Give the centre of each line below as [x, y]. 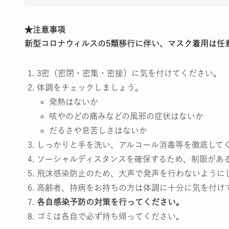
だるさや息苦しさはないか [98, 130]
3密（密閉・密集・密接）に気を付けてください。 [129, 73]
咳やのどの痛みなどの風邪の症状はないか [126, 116]
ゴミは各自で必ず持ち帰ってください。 [110, 216]
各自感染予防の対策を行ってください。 [110, 202]
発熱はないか [74, 101]
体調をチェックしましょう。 [90, 87]
